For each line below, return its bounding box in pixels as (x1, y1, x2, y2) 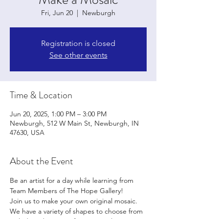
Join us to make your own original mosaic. (10, 196, 139, 205)
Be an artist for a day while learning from (10, 175, 135, 185)
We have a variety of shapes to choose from (10, 206, 145, 216)
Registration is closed (41, 38, 115, 48)
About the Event (10, 153, 73, 168)
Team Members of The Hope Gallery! (10, 186, 123, 195)
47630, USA (10, 128, 44, 137)
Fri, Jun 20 (41, 8, 73, 17)
